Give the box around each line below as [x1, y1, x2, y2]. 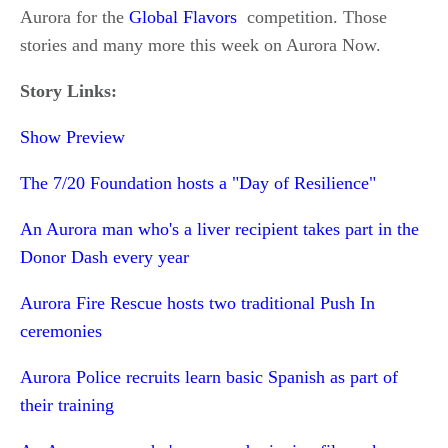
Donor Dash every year [20, 247, 189, 267]
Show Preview [20, 127, 125, 147]
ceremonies [20, 321, 102, 341]
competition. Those [242, 7, 387, 27]
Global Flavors [129, 7, 242, 27]
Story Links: [20, 81, 117, 101]
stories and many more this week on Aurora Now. [20, 35, 381, 55]
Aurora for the [20, 7, 129, 27]
